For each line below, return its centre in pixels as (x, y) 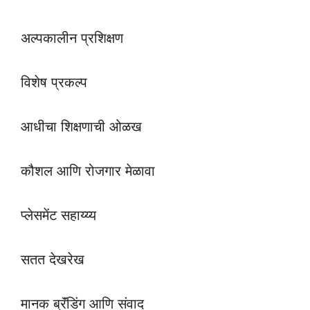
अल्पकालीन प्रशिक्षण (72, 38)
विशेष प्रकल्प (54, 82)
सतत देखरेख (53, 259)
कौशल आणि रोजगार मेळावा (88, 171)
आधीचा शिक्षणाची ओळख (81, 126)
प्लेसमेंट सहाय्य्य (58, 215)
